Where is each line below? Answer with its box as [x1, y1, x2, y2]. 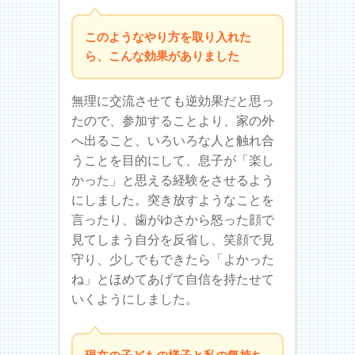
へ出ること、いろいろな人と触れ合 [71, 133, 274, 147]
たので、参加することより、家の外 [71, 113, 274, 128]
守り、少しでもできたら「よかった [71, 252, 274, 266]
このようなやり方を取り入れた [85, 29, 251, 44]
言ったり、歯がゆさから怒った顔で [71, 212, 274, 227]
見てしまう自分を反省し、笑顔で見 [71, 232, 274, 246]
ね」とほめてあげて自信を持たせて [71, 272, 274, 286]
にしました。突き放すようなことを [71, 193, 274, 207]
